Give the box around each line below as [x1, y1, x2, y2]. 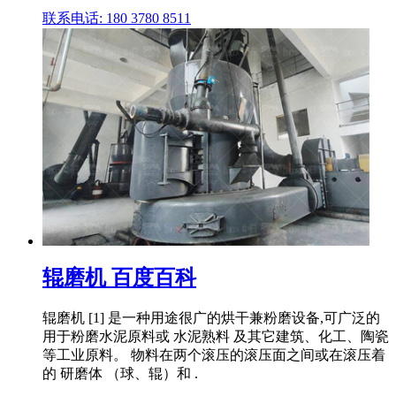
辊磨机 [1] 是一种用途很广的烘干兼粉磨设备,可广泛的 [42, 309, 380, 325]
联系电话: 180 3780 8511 [42, 10, 191, 26]
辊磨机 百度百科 [42, 265, 196, 289]
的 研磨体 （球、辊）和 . [42, 365, 198, 381]
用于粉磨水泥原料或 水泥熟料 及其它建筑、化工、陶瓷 [42, 328, 389, 344]
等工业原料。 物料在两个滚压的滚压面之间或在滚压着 [42, 346, 385, 362]
